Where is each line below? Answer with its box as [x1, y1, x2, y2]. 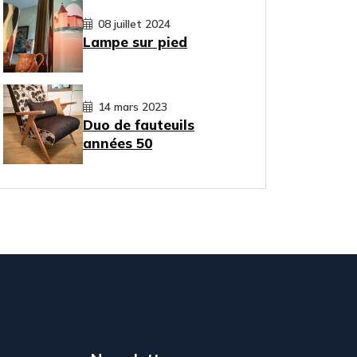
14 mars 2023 [95, 99, 167, 114]
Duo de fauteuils [83, 116, 194, 133]
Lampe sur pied [83, 33, 187, 51]
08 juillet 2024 [95, 17, 171, 32]
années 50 [83, 134, 152, 151]
